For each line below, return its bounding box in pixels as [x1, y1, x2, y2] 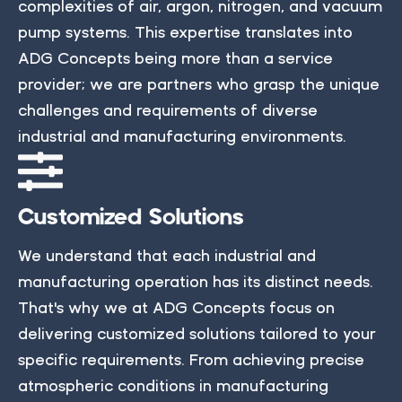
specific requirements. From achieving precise [18, 350, 364, 370]
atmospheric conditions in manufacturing [18, 376, 328, 396]
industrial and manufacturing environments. [18, 127, 346, 146]
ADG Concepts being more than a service [18, 48, 333, 68]
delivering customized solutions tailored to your [18, 324, 376, 344]
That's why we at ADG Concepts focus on [18, 298, 335, 318]
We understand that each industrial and [18, 246, 316, 266]
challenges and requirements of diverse [18, 100, 318, 120]
